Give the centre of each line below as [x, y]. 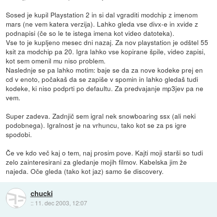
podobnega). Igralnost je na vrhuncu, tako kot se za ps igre [96, 125]
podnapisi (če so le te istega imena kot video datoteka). [90, 33]
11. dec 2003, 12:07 [61, 202]
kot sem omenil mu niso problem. [56, 61]
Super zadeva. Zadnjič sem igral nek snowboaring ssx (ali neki [101, 116]
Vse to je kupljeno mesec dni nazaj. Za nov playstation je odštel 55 [107, 42]
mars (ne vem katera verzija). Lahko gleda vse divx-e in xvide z [102, 24]
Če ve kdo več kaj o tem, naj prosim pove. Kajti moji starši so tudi [105, 153]
